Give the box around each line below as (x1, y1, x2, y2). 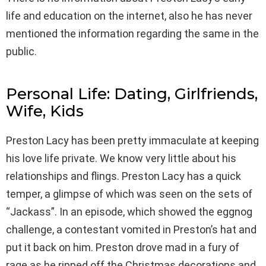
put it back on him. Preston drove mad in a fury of (6, 240, 239, 254)
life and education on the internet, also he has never (6, 9, 252, 22)
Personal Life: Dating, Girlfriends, (6, 84, 258, 103)
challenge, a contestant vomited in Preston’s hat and (6, 223, 256, 236)
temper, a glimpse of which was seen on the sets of (6, 187, 252, 200)
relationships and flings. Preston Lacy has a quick (6, 169, 241, 182)
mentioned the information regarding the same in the (6, 27, 259, 40)
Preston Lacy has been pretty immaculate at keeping (6, 134, 259, 147)
